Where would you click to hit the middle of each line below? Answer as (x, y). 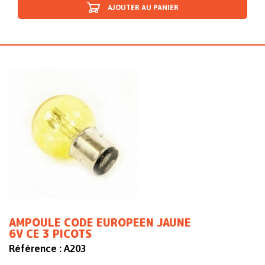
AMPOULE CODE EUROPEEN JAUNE (100, 223)
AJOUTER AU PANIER (143, 8)
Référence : (35, 249)
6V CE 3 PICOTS (50, 234)
